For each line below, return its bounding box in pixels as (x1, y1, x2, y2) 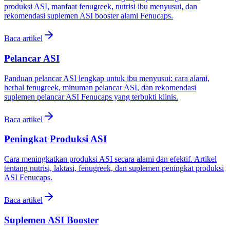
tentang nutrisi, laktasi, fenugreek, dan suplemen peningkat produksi (4, 164, 224, 172)
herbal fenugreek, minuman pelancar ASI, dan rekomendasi (4, 83, 196, 92)
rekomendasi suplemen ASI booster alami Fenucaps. (4, 11, 173, 21)
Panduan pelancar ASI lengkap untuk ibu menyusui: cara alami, (4, 73, 209, 83)
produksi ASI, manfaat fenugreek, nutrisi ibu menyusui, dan (4, 2, 197, 11)
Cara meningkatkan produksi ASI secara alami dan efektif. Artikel (4, 155, 217, 163)
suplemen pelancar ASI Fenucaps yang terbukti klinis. (4, 92, 178, 101)
